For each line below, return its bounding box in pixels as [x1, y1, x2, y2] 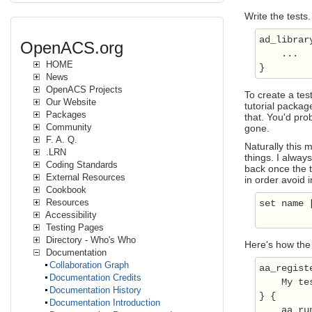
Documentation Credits [49, 272, 141, 283]
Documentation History [49, 285, 141, 296]
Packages [43, 109, 86, 120]
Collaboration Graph [49, 260, 129, 271]
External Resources [43, 172, 125, 183]
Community [43, 122, 92, 133]
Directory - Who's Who [43, 235, 136, 246]
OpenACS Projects [43, 84, 123, 95]
